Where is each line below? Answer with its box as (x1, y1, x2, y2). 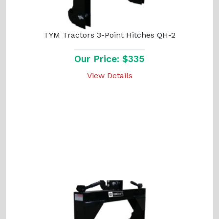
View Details (87, 70, 132, 80)
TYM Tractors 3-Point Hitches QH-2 (44, 30, 175, 40)
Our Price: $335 (74, 53, 145, 65)
